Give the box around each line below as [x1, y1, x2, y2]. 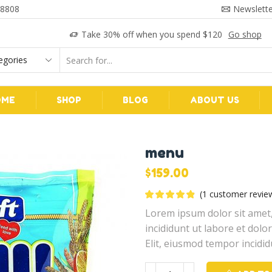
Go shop [228, 29, 262, 40]
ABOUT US [189, 95, 239, 105]
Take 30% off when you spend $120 [81, 29, 222, 40]
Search [168, 60, 195, 72]
